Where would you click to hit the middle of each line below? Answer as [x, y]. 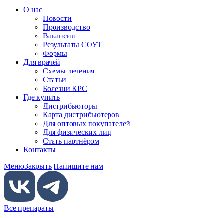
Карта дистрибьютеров [81, 115]
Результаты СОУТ [73, 45]
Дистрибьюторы [70, 106]
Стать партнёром [71, 141]
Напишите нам [78, 166]
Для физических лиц [77, 132]
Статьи [54, 80]
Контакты [40, 150]
